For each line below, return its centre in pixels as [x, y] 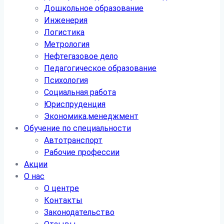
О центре [61, 188]
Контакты [63, 200]
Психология [66, 80]
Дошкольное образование [94, 8]
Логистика [64, 32]
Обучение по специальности [77, 128]
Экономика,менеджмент [91, 116]
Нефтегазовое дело [81, 56]
